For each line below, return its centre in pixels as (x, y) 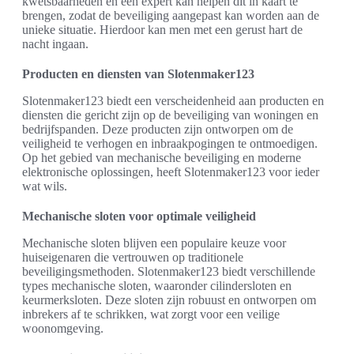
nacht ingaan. (55, 44)
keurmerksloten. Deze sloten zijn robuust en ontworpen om (169, 300)
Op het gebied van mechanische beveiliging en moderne (162, 158)
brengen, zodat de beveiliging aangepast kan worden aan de (171, 16)
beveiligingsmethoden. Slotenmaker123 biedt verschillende (169, 272)
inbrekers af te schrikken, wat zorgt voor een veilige (151, 314)
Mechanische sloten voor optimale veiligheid (139, 217)
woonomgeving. (63, 329)
